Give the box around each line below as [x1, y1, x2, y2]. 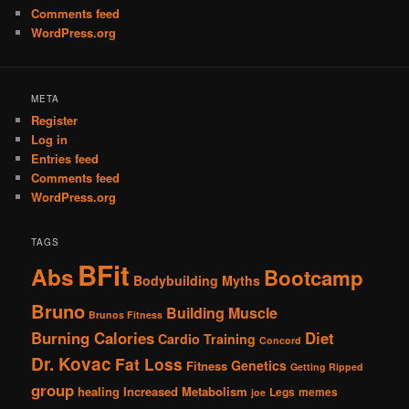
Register [31, 110, 79, 129]
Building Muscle [166, 302, 278, 324]
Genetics [231, 356, 288, 375]
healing [78, 383, 121, 401]
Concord [259, 333, 302, 348]
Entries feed [31, 149, 100, 167]
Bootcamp [264, 263, 364, 293]
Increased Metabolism [123, 383, 248, 401]
